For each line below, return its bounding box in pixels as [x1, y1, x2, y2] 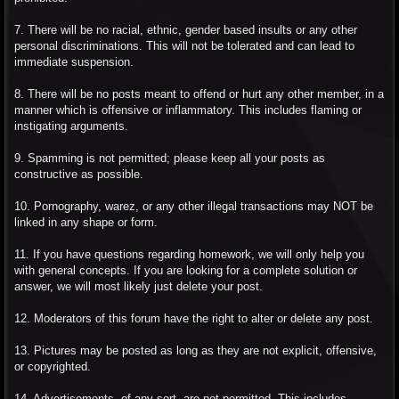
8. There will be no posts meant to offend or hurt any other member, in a [14, 86, 384, 101]
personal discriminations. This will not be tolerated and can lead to [14, 38, 354, 53]
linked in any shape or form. [14, 215, 158, 229]
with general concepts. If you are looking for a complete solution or [14, 263, 357, 277]
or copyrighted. [14, 359, 91, 373]
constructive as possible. [14, 167, 143, 181]
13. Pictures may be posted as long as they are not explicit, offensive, [14, 343, 377, 357]
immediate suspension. [14, 54, 134, 69]
